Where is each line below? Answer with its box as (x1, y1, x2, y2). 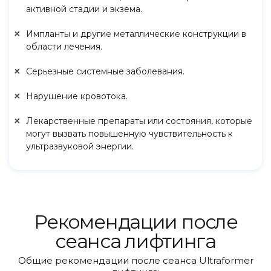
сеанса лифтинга (55, 229, 216, 253)
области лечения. (26, 41, 102, 52)
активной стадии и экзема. (26, 4, 142, 15)
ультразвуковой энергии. (26, 141, 134, 152)
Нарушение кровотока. (26, 91, 128, 102)
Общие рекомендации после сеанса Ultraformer (18, 255, 253, 266)
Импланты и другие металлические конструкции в (26, 28, 246, 39)
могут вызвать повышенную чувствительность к (26, 128, 233, 139)
